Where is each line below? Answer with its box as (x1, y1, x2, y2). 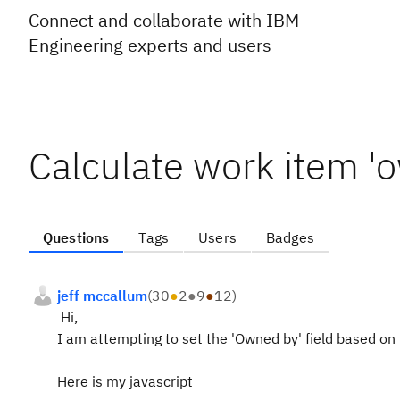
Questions (43, 229, 110, 246)
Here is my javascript (57, 372, 193, 390)
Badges (265, 229, 314, 246)
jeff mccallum (57, 287, 147, 304)
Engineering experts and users (29, 33, 271, 57)
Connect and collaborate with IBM (29, 8, 299, 32)
